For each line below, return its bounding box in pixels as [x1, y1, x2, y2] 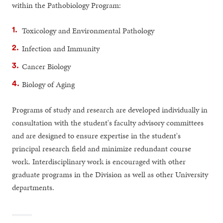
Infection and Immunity [22, 42, 100, 54]
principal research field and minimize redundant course [12, 142, 192, 154]
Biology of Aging [22, 78, 75, 90]
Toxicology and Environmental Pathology [22, 24, 155, 36]
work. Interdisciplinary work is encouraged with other [12, 155, 186, 167]
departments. [12, 181, 55, 193]
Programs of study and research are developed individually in [12, 104, 208, 115]
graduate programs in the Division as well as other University [12, 168, 209, 180]
